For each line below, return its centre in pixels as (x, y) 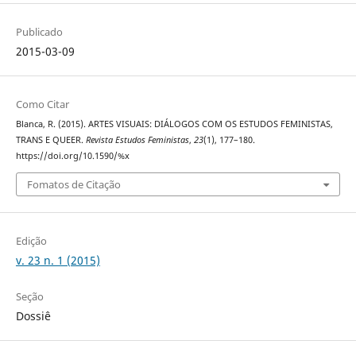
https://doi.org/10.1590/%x (72, 156)
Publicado (39, 32)
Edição (31, 240)
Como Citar (42, 104)
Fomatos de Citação (74, 184)
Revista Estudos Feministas (137, 140)
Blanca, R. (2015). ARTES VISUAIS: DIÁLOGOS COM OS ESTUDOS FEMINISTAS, (174, 124)
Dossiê (33, 315)
